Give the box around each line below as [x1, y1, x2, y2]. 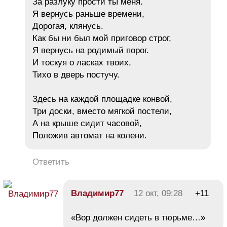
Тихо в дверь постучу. [32, 69, 120, 80]
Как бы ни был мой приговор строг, [32, 33, 171, 43]
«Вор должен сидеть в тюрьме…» [71, 212, 205, 222]
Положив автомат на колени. [32, 130, 147, 140]
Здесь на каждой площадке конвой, [32, 94, 172, 104]
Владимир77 [71, 188, 124, 198]
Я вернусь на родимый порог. [32, 45, 149, 55]
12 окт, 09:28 [134, 188, 182, 198]
